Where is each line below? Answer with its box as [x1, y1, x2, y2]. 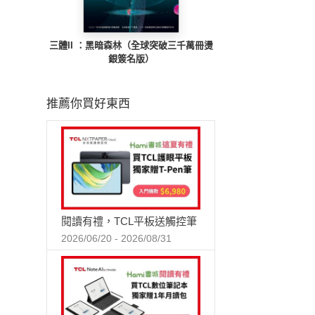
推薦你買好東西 [46, 96, 131, 110]
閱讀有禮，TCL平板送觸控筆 [61, 215, 197, 228]
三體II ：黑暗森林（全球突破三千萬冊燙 [49, 39, 213, 51]
